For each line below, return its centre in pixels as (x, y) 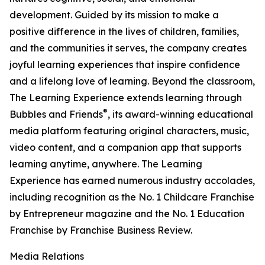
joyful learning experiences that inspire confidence (125, 65)
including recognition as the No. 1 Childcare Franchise (132, 197)
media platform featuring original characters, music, (129, 131)
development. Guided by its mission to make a (114, 15)
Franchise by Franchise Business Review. (101, 230)
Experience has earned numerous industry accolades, (132, 181)
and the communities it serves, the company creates (128, 48)
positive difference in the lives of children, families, (124, 32)
